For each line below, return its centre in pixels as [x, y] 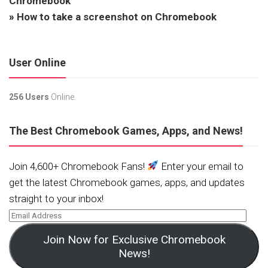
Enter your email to [201, 166]
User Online [37, 62]
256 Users [29, 97]
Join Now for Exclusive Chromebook [134, 240]
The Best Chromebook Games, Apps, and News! [126, 130]
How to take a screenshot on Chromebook [117, 16]
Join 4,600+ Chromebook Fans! [78, 166]
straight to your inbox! [56, 198]
